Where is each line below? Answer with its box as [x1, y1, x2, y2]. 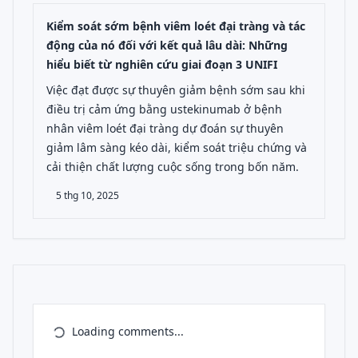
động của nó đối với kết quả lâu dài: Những [46, 38, 288, 53]
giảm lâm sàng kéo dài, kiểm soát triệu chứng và [46, 140, 307, 155]
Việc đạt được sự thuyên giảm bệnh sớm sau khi [46, 82, 305, 97]
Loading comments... [72, 324, 184, 339]
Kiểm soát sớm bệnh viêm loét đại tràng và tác [46, 18, 305, 34]
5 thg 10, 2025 [56, 189, 119, 202]
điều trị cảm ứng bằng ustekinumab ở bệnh [46, 101, 282, 117]
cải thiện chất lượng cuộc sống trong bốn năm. [46, 159, 299, 174]
